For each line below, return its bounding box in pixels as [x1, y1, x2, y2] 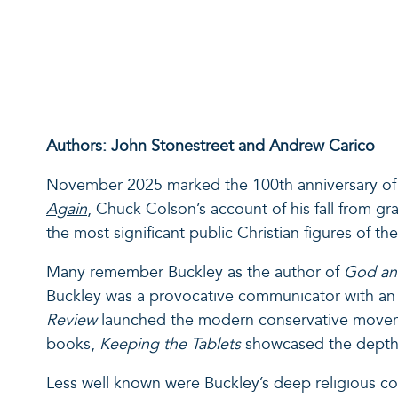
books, [46, 333, 99, 354]
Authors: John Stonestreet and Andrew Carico [46, 135, 375, 156]
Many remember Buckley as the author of [46, 261, 344, 283]
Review [46, 309, 97, 330]
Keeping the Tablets [99, 333, 245, 354]
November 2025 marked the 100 [46, 174, 279, 195]
